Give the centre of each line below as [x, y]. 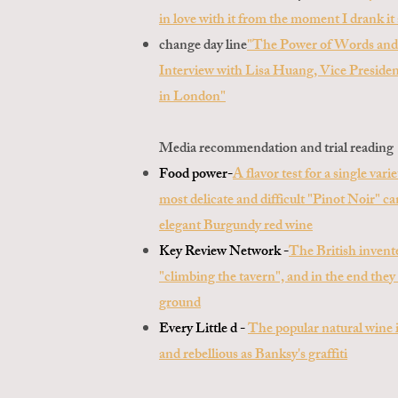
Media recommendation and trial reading [276, 150]
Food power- [196, 175]
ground [180, 304]
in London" [192, 98]
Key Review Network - [224, 253]
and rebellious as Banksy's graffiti [253, 356]
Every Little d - [203, 330]
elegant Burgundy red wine [236, 227]
